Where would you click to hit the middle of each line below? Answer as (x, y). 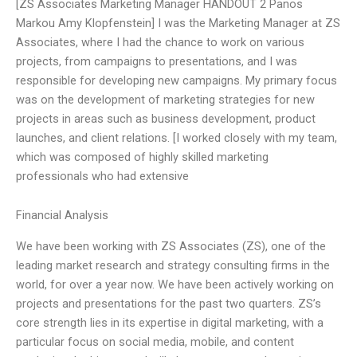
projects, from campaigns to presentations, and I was (157, 61)
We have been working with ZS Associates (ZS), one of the (171, 246)
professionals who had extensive (102, 176)
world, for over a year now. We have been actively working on (175, 284)
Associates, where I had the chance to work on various (160, 42)
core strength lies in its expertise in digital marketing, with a (170, 322)
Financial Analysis (62, 216)
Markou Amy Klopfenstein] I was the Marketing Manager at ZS (178, 23)
